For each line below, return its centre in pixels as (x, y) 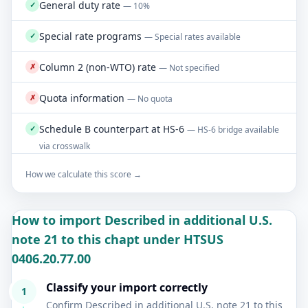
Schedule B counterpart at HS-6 (112, 129)
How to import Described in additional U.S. (142, 220)
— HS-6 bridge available (233, 130)
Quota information (82, 98)
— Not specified (189, 68)
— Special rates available (192, 37)
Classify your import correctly (127, 287)
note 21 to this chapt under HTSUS (118, 239)
